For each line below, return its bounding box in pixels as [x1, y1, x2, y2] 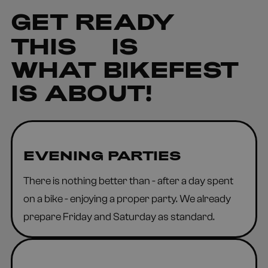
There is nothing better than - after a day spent [23, 174, 233, 187]
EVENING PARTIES [23, 147, 181, 163]
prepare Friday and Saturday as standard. [23, 210, 215, 223]
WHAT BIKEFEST [11, 56, 239, 82]
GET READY [11, 8, 175, 34]
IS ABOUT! [11, 79, 153, 105]
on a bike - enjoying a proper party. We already [23, 192, 231, 205]
